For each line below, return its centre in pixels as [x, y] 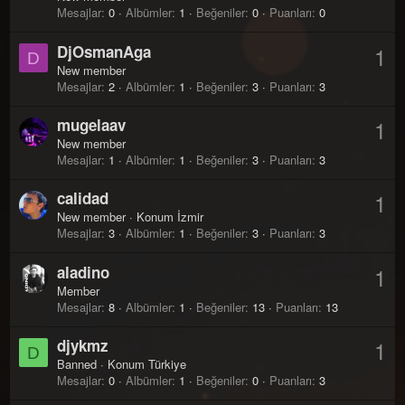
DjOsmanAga [104, 51]
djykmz [83, 346]
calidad [83, 198]
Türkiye [167, 364]
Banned [77, 364]
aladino [83, 272]
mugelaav [91, 125]
